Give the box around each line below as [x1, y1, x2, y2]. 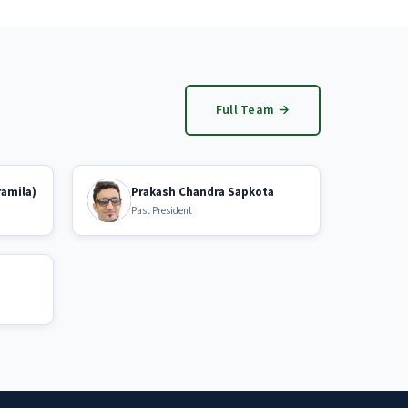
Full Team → [215, 101, 290, 119]
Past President [131, 203, 192, 218]
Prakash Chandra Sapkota [131, 183, 274, 200]
